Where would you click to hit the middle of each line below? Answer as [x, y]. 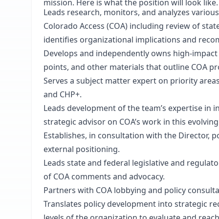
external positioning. [82, 149]
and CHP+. [63, 94]
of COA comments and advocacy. [104, 176]
